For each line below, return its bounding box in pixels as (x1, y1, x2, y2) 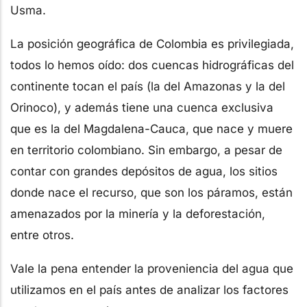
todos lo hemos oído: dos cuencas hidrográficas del (10, 58, 294, 72)
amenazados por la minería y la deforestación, (10, 206, 265, 221)
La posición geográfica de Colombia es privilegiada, (10, 36, 294, 51)
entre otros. (10, 228, 74, 242)
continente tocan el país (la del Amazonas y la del (10, 79, 285, 93)
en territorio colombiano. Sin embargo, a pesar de (10, 143, 282, 157)
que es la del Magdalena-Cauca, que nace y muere (10, 121, 293, 136)
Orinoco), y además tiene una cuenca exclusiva (10, 100, 273, 114)
